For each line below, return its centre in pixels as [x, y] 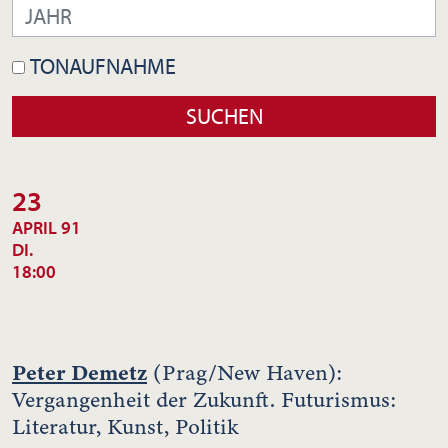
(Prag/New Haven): [244, 372]
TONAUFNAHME [103, 65]
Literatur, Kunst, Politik [125, 426]
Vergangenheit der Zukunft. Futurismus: [204, 399]
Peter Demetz [79, 372]
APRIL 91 [46, 227]
